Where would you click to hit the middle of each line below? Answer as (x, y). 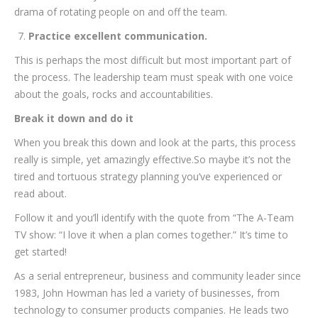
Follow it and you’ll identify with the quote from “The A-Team (154, 218)
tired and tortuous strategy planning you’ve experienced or (148, 176)
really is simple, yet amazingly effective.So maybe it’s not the (153, 159)
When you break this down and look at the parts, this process (155, 142)
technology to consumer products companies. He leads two (152, 310)
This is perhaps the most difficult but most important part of (153, 60)
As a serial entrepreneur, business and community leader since (158, 276)
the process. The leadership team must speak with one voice (154, 77)
